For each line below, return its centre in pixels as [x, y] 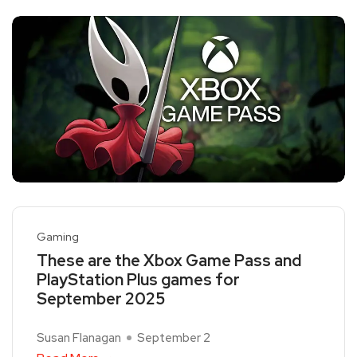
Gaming [58, 237]
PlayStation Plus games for [138, 280]
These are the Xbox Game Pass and [169, 261]
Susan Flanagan [79, 338]
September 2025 [101, 299]
